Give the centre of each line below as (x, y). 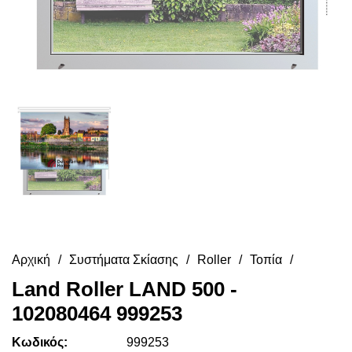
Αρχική (31, 260)
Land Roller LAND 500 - (125, 290)
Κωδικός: (40, 343)
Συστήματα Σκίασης (124, 260)
